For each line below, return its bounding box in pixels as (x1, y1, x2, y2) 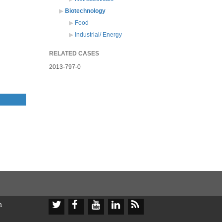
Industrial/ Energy (74, 31, 122, 39)
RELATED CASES (49, 50, 99, 57)
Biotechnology (64, 7, 106, 15)
